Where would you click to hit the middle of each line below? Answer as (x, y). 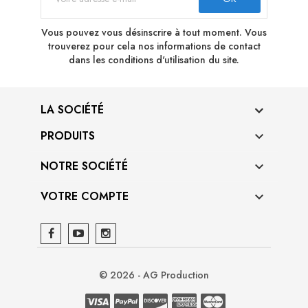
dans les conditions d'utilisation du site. (154, 60)
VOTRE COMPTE (85, 197)
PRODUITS (68, 136)
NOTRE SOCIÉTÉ (84, 166)
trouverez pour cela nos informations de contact (154, 46)
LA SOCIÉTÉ (72, 110)
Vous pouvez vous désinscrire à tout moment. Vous (154, 33)
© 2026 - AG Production (154, 275)
